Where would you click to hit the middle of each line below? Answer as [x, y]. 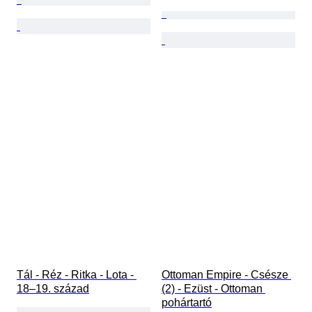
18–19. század [53, 289]
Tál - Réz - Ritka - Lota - [77, 275]
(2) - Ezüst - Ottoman [213, 289]
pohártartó [187, 303]
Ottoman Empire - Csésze [226, 275]
